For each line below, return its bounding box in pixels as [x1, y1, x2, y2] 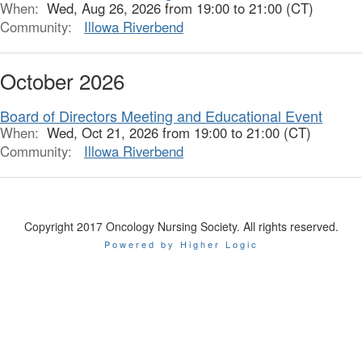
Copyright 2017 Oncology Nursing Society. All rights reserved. [23, 217, 339, 234]
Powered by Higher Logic [103, 237, 259, 250]
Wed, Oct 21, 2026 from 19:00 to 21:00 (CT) [47, 122, 311, 142]
